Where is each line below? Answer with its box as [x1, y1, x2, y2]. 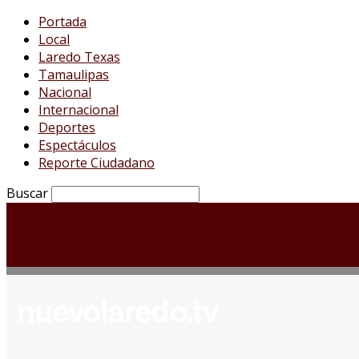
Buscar [6, 184, 48, 202]
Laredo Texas [38, 48, 120, 66]
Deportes [38, 119, 95, 136]
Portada [38, 13, 87, 30]
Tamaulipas [38, 66, 109, 83]
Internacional [38, 101, 119, 119]
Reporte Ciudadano [38, 154, 155, 171]
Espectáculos [38, 136, 116, 154]
